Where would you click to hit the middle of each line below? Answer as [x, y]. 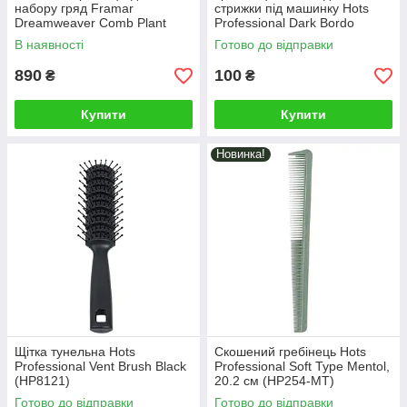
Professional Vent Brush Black [100, 366]
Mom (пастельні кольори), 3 [97, 37]
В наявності [49, 45]
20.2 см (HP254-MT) [274, 381]
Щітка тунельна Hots [75, 352]
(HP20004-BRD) [261, 37]
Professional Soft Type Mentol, [302, 366]
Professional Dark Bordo [284, 23]
